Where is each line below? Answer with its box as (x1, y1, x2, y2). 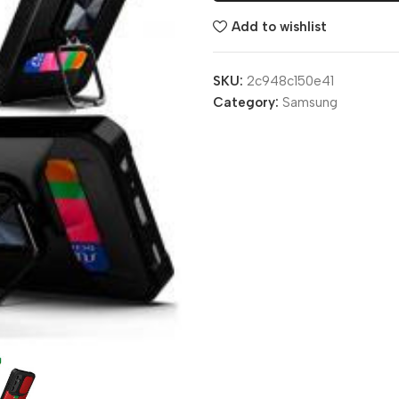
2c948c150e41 (247, 73, 334, 89)
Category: (213, 94, 279, 110)
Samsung (282, 94, 338, 110)
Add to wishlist (231, 18, 327, 35)
